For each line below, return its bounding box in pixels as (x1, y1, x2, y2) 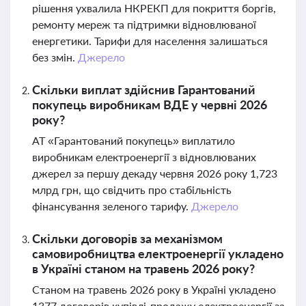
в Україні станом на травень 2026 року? (32, 261, 255, 276)
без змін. (32, 51, 78, 64)
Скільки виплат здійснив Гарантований (32, 82, 255, 97)
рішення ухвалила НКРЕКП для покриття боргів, (32, 1, 276, 14)
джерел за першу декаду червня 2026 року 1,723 (32, 167, 277, 180)
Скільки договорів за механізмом (32, 231, 223, 246)
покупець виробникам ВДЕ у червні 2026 (32, 97, 267, 112)
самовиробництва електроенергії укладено (32, 246, 283, 261)
